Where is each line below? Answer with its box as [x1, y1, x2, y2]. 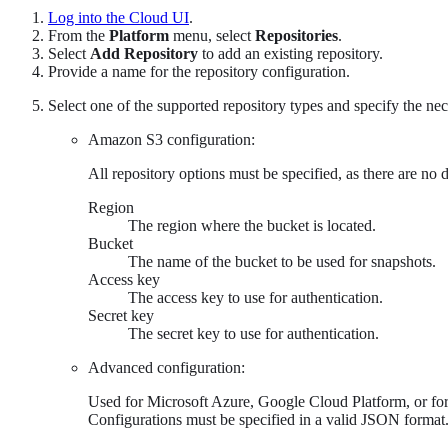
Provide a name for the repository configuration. [48, 62, 350, 80]
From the [48, 26, 109, 44]
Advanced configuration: [88, 358, 245, 376]
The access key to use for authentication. [128, 288, 383, 306]
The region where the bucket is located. [128, 216, 376, 234]
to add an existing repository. [198, 44, 383, 62]
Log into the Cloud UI [48, 8, 189, 26]
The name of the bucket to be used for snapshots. [128, 252, 436, 270]
